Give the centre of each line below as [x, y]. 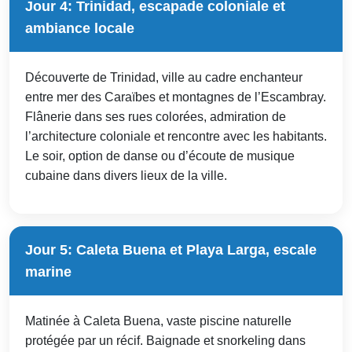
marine [48, 271]
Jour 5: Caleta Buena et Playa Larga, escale [171, 249]
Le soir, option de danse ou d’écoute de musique [160, 156]
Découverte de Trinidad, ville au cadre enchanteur [164, 77]
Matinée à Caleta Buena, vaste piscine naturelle [158, 321]
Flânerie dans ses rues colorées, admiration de [156, 116]
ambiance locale [80, 28]
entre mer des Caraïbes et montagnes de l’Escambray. [176, 97]
